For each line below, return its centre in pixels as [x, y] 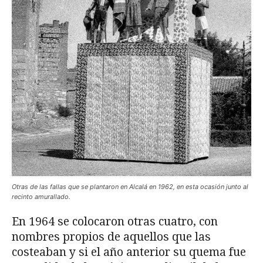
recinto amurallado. [41, 196]
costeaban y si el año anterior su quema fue [129, 252]
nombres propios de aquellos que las [111, 237]
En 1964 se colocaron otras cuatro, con [115, 221]
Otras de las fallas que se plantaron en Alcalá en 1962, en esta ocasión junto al [130, 186]
